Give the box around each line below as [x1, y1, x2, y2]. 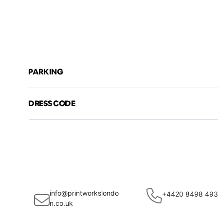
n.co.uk [50, 199, 73, 207]
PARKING [28, 67, 63, 77]
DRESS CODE [28, 98, 75, 109]
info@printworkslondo [50, 189, 119, 197]
